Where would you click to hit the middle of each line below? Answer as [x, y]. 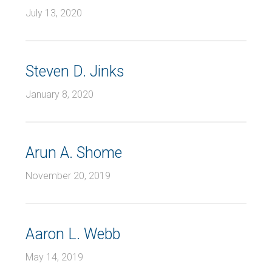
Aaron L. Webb [73, 234]
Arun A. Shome [74, 153]
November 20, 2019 [68, 176]
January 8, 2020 [59, 94]
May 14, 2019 [54, 257]
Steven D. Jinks [75, 71]
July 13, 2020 [54, 13]
